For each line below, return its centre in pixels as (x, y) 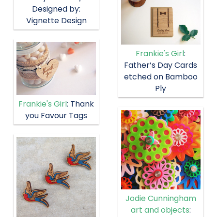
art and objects (160, 210)
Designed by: (56, 9)
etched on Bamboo (161, 77)
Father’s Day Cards (161, 65)
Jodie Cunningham (161, 199)
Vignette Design (56, 21)
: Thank (81, 104)
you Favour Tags (56, 116)
